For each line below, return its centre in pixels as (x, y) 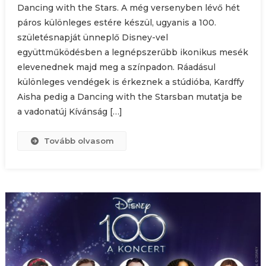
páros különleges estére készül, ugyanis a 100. (116, 22)
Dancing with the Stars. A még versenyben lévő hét (128, 7)
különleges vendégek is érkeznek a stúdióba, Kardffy (130, 82)
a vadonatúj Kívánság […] (69, 111)
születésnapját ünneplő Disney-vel (92, 37)
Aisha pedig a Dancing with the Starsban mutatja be (129, 96)
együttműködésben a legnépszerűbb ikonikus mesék (132, 52)
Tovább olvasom (79, 140)
